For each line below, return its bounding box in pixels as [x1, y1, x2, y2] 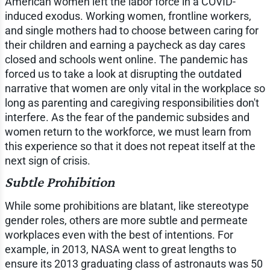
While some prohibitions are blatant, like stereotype [4, 199, 249, 212]
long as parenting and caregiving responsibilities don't [4, 96, 259, 109]
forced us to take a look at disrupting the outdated [4, 67, 242, 80]
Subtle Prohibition [4, 173, 115, 190]
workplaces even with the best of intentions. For [4, 228, 233, 241]
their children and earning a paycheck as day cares [4, 38, 245, 51]
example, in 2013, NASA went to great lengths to [4, 242, 236, 256]
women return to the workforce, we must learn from [4, 125, 251, 138]
